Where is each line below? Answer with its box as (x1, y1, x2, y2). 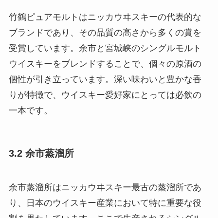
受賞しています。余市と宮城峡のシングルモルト (8, 43, 201, 54)
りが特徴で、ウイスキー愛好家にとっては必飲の (8, 90, 201, 100)
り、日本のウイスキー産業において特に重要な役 (8, 198, 201, 208)
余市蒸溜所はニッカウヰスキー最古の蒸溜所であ (8, 182, 201, 192)
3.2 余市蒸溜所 (8, 148, 74, 159)
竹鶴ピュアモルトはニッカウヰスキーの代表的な (8, 12, 201, 22)
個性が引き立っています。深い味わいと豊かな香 (8, 74, 201, 85)
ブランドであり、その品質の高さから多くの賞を (8, 28, 201, 38)
